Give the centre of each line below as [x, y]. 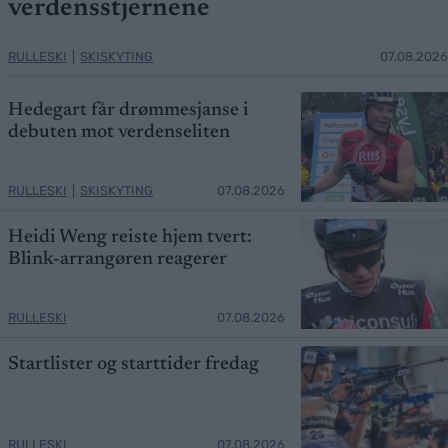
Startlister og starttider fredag [133, 364]
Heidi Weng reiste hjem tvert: [130, 237]
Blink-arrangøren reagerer [117, 259]
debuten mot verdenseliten [119, 132]
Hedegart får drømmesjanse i [128, 110]
